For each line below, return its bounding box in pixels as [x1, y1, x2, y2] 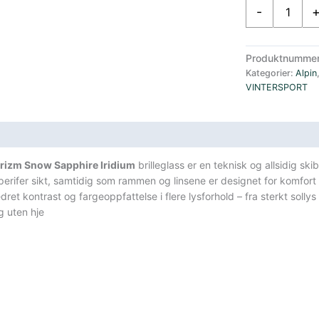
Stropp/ [244, 91, 281, 103]
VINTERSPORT [245, 82, 308, 93]
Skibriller [244, 60, 285, 72]
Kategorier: [245, 68, 296, 79]
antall [244, 107, 270, 119]
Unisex [244, 44, 276, 56]
